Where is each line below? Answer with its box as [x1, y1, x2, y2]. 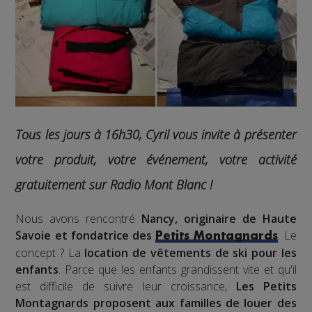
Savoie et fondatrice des [15, 227, 156, 243]
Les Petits [235, 278, 297, 294]
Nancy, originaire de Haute [141, 210, 297, 226]
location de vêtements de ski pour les [84, 244, 297, 260]
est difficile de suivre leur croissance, [15, 278, 236, 294]
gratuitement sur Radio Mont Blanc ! [15, 175, 213, 193]
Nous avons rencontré [15, 210, 141, 226]
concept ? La [15, 244, 85, 260]
